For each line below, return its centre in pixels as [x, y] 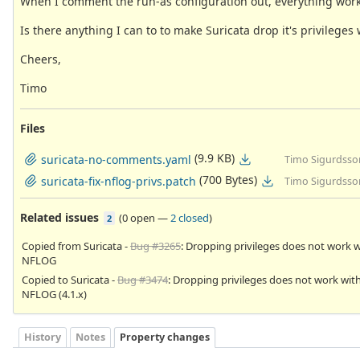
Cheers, [41, 59]
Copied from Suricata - [76, 245]
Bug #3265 [155, 245]
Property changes [165, 337]
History [43, 337]
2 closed [190, 217]
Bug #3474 [143, 279]
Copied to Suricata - [70, 279]
